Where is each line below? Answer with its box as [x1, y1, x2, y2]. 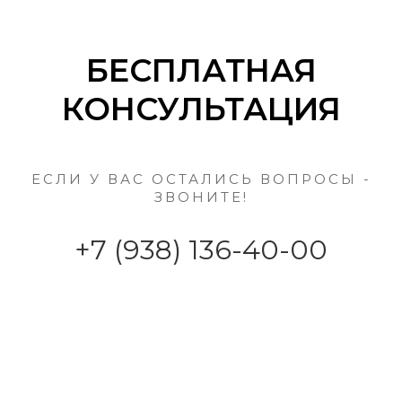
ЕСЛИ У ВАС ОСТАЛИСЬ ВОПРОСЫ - [31, 170, 371, 188]
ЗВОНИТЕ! [153, 188, 249, 205]
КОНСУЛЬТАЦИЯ [61, 90, 341, 129]
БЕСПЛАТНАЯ [85, 51, 317, 91]
